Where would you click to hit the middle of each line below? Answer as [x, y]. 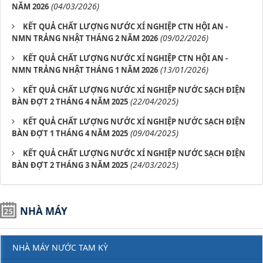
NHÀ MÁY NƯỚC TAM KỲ [60, 247]
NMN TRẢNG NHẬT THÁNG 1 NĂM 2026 [85, 70]
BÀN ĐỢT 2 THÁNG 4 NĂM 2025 [70, 102]
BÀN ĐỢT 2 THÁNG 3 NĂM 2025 [70, 165]
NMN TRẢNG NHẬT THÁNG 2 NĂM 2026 [85, 38]
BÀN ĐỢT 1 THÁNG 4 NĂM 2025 [70, 133]
